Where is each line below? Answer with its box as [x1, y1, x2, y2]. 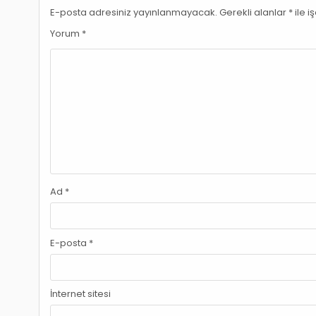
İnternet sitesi [50, 286, 111, 300]
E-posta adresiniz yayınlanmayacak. [50, 6, 218, 20]
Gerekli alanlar [219, 6, 289, 20]
